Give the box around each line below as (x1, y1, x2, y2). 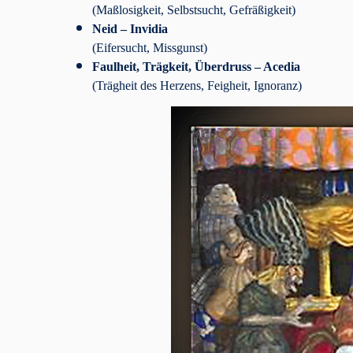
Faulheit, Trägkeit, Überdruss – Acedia (92, 59, 300, 73)
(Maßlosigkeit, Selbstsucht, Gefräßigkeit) (92, 2, 295, 17)
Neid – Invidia (92, 21, 168, 35)
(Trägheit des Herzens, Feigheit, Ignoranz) (92, 78, 302, 92)
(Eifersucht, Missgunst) (92, 40, 207, 54)
